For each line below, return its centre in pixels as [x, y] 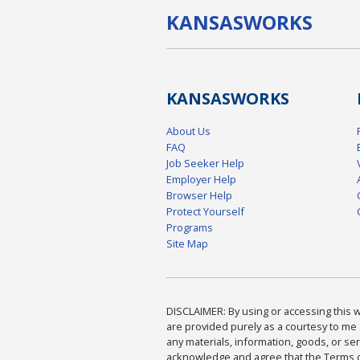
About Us [188, 131]
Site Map [187, 244]
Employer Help [201, 180]
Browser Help [199, 196]
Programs [190, 228]
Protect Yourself [205, 212]
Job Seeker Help [205, 164]
